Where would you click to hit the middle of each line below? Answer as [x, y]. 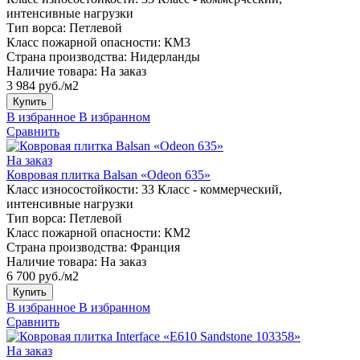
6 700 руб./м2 [43, 276]
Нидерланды [165, 56]
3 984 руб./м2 [43, 85]
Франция [155, 247]
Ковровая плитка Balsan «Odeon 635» [108, 174]
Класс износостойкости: [72, 189]
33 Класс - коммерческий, [212, 189]
